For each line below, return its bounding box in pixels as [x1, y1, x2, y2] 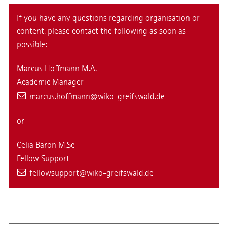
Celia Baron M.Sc [17, 140, 74, 151]
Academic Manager [17, 77, 84, 88]
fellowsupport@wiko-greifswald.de [29, 168, 154, 179]
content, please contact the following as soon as [17, 26, 186, 37]
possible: [17, 39, 47, 50]
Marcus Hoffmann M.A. [17, 63, 97, 74]
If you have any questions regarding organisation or [17, 13, 200, 24]
